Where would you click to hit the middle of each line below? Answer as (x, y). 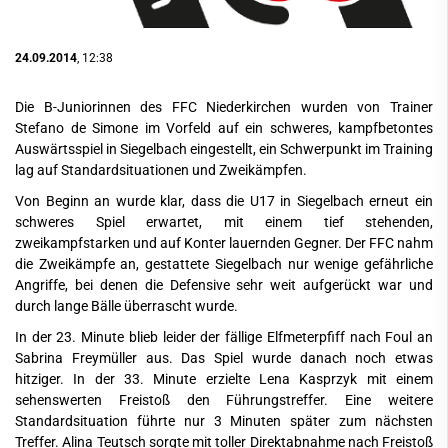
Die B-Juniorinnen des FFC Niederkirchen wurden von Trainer (224, 107)
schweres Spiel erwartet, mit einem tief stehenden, (224, 222)
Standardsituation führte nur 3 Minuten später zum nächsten (224, 421)
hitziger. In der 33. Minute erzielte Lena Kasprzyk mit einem (224, 379)
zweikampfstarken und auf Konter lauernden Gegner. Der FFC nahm (224, 243)
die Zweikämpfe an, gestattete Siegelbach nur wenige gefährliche (224, 264)
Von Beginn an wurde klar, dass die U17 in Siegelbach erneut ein (224, 201)
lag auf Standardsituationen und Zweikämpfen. (161, 170)
